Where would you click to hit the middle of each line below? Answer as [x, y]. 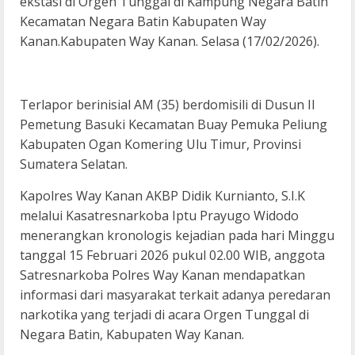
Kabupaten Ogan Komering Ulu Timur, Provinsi [160, 145]
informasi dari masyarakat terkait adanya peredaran [175, 295]
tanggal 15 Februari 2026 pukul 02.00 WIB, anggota [172, 256]
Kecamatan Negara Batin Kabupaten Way [143, 22]
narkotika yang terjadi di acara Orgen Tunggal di [164, 315]
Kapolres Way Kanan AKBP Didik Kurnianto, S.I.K [162, 196]
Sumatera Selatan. [74, 164]
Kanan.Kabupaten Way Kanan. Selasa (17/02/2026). [170, 42]
